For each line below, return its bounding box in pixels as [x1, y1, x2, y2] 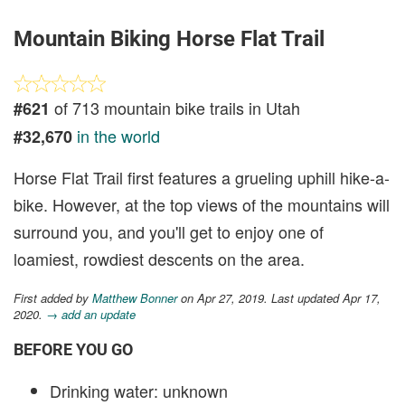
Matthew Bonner [92, 289, 177, 306]
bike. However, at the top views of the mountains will [14, 193, 390, 216]
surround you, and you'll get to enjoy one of [14, 220, 324, 243]
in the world [77, 124, 160, 147]
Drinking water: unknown [50, 379, 228, 402]
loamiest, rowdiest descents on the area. [14, 247, 305, 270]
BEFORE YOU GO [14, 340, 133, 359]
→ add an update [46, 306, 136, 323]
